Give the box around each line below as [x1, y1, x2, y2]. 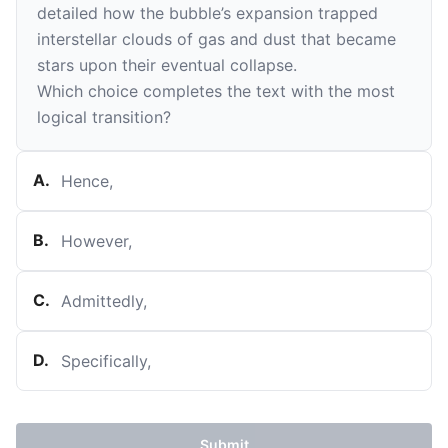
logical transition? [37, 107, 171, 127]
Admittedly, [61, 291, 147, 311]
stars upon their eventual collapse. [37, 55, 297, 75]
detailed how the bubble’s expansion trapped [37, 3, 378, 23]
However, [61, 231, 132, 251]
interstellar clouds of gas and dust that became [37, 29, 396, 49]
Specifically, [61, 351, 151, 371]
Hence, [61, 171, 113, 191]
